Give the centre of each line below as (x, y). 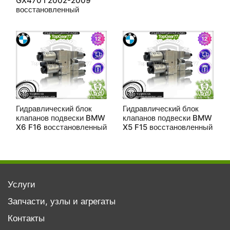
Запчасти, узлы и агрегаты (62, 201)
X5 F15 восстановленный (168, 127)
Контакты (26, 218)
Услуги (22, 184)
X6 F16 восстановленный (61, 127)
